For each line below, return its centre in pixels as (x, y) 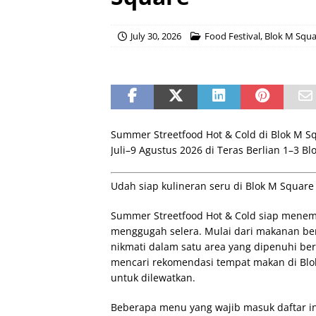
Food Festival (232, 36)
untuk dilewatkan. (153, 278)
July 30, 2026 (156, 36)
